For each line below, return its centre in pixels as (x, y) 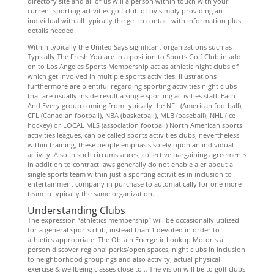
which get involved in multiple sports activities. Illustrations (122, 76)
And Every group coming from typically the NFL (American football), (135, 106)
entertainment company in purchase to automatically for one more (134, 184)
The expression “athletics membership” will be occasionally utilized (133, 220)
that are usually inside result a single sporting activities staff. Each (131, 96)
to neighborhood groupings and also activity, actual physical (124, 259)
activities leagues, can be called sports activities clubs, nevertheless (133, 135)
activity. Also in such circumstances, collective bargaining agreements (137, 154)
